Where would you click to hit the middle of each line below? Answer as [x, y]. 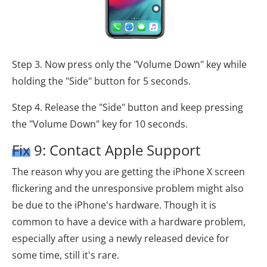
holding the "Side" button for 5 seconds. [101, 81]
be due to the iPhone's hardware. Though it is [114, 205]
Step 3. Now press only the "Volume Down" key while [129, 64]
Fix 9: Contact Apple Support [106, 150]
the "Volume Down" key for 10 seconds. [100, 124]
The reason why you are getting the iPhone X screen [128, 171]
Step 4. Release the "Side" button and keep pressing [128, 107]
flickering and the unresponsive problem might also [128, 188]
